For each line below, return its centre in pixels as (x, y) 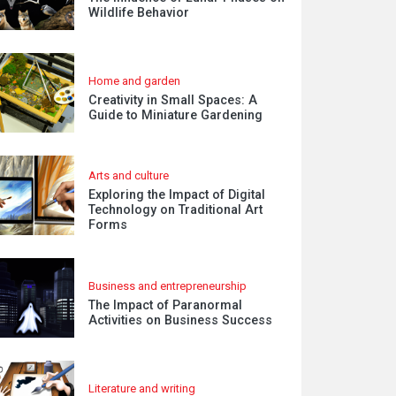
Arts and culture (129, 175)
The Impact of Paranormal (166, 305)
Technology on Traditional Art (176, 210)
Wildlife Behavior (139, 12)
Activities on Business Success (181, 320)
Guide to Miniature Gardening (176, 115)
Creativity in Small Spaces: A (173, 100)
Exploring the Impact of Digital (177, 195)
